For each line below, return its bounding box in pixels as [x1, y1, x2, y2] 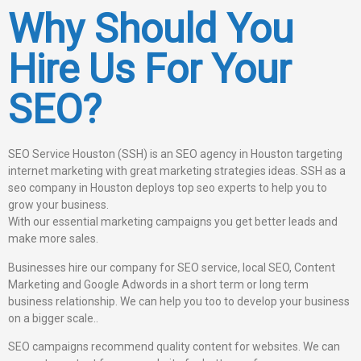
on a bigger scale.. [8, 311, 98, 325]
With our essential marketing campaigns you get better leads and [8, 215, 338, 229]
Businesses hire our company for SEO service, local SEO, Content [8, 260, 335, 274]
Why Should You [8, 6, 293, 53]
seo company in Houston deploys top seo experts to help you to [8, 181, 327, 195]
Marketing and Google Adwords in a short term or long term [8, 277, 309, 291]
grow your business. [8, 198, 109, 212]
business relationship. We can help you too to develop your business [8, 294, 350, 308]
